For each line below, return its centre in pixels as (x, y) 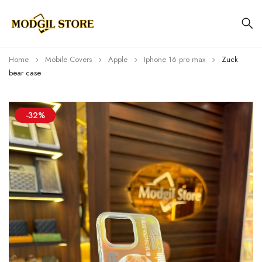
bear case (25, 73)
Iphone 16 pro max (175, 59)
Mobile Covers (68, 59)
